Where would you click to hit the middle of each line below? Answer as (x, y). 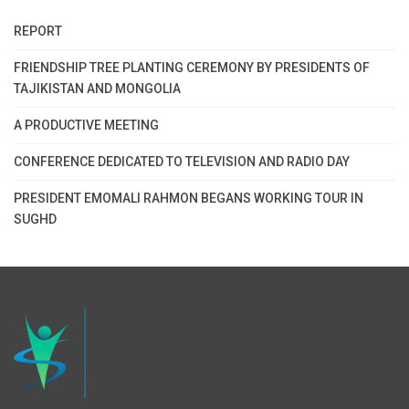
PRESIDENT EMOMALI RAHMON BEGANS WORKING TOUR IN (189, 198)
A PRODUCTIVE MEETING (86, 125)
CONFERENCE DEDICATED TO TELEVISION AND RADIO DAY (182, 161)
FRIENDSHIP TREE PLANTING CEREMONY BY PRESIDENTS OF (192, 67)
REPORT (38, 31)
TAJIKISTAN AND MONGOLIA (97, 88)
